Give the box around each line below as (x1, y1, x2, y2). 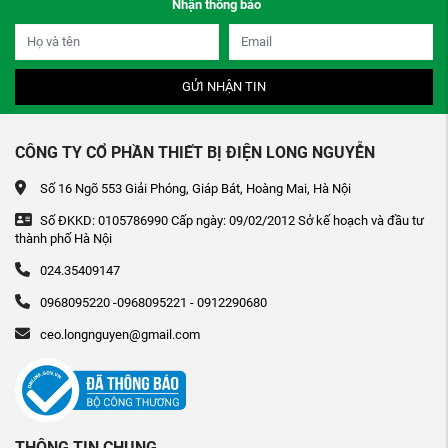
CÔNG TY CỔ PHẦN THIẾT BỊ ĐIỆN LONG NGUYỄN (15, 143, 375, 163)
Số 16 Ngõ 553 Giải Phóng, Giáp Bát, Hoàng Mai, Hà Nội (40, 181, 351, 197)
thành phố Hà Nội (15, 231, 112, 247)
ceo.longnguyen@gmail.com (40, 327, 200, 343)
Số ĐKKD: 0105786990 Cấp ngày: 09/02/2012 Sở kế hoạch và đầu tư (40, 213, 424, 229)
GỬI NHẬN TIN (182, 79, 266, 95)
